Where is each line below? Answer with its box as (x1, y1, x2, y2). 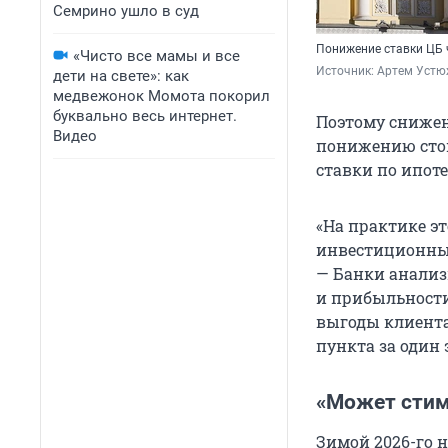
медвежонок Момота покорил (53, 87, 270, 105)
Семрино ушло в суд (53, 2, 199, 20)
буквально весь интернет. (53, 107, 237, 125)
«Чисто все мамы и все (73, 47, 240, 65)
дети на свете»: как (53, 67, 189, 85)
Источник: (316, 64, 377, 79)
